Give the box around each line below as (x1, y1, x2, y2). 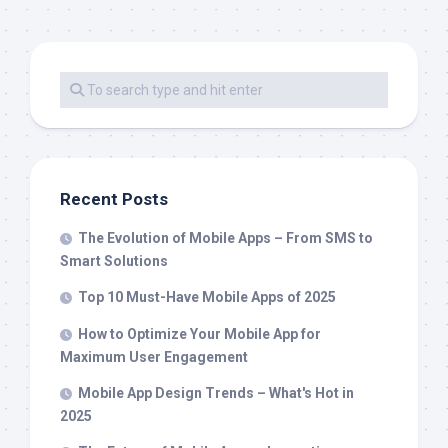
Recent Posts (60, 189, 168, 210)
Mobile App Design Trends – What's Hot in (78, 385, 354, 402)
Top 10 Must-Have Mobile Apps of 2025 (78, 289, 336, 306)
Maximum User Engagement (60, 349, 248, 366)
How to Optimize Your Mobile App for (78, 326, 321, 343)
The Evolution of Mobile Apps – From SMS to (78, 230, 373, 247)
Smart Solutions (60, 253, 168, 270)
